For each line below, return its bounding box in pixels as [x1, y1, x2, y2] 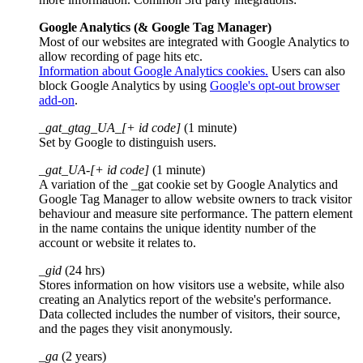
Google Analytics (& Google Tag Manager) [39, 19, 271, 34]
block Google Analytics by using [39, 78, 207, 92]
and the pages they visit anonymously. [39, 321, 233, 335]
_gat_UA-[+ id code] [39, 162, 149, 177]
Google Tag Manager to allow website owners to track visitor [39, 191, 352, 206]
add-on [39, 92, 75, 107]
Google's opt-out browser [210, 78, 340, 92]
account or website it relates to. [39, 235, 196, 250]
